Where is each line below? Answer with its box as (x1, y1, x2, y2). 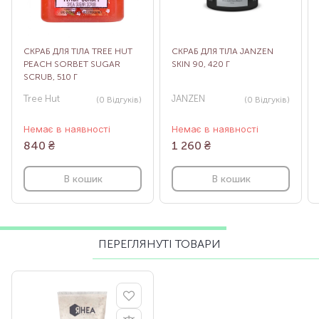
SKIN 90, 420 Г (172, 59, 230, 70)
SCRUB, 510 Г (23, 72, 78, 83)
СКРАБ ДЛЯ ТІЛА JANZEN (172, 46, 273, 57)
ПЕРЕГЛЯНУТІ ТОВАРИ (98, 237, 221, 251)
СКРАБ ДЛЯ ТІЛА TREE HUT (23, 46, 132, 57)
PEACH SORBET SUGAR (23, 59, 120, 70)
